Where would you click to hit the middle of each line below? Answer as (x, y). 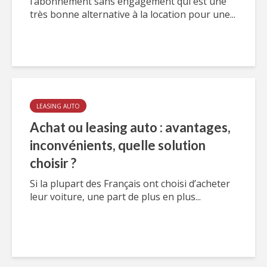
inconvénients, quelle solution (118, 145)
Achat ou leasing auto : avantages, (130, 127)
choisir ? (53, 163)
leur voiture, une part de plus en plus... (115, 197)
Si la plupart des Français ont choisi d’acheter (130, 184)
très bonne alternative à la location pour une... (133, 14)
